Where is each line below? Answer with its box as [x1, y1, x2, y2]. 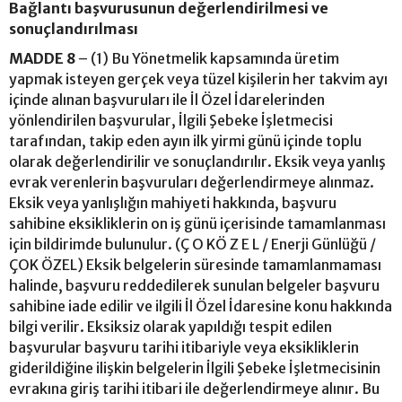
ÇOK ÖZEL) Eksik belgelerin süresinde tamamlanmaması [9, 255, 381, 274]
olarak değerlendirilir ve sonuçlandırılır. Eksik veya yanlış [9, 152, 386, 170]
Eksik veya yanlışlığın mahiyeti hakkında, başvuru [9, 193, 336, 212]
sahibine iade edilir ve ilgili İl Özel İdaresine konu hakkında [9, 296, 392, 315]
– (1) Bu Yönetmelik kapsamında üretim [75, 48, 339, 67]
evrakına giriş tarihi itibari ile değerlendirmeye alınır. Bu [9, 379, 380, 398]
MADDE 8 [9, 48, 75, 67]
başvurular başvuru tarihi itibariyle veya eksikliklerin [9, 337, 359, 356]
